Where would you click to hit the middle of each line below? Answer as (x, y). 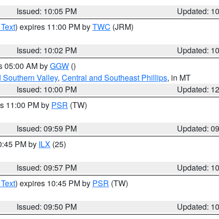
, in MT (179, 77)
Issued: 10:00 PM (47, 89)
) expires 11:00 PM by (54, 27)
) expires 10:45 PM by (54, 183)
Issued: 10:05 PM (47, 11)
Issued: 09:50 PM (47, 207)
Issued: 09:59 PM (47, 128)
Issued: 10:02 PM (47, 50)
